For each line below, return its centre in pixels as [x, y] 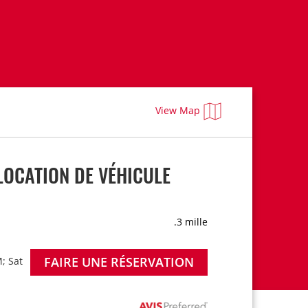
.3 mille [191, 222]
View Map [178, 110]
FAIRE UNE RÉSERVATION [119, 262]
